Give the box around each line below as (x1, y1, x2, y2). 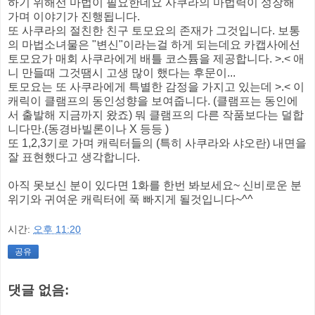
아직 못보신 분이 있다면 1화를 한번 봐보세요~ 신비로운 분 (8, 179, 302, 191)
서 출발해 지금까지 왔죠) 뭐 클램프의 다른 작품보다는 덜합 (8, 108, 304, 121)
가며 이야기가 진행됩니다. (8, 10, 140, 22)
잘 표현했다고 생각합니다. (8, 150, 140, 163)
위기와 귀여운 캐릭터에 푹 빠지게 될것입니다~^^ (8, 193, 253, 205)
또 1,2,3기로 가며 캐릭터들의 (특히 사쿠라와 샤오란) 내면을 (8, 136, 307, 149)
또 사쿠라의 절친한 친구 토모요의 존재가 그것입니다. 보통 (8, 24, 300, 37)
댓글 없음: (8, 283, 69, 298)
